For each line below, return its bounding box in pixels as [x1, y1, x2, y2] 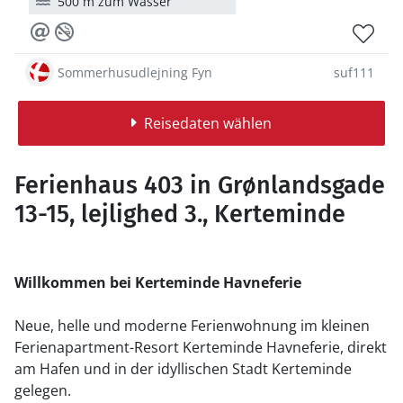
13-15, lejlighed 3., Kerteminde [14, 200, 345, 228]
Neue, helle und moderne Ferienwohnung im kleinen [14, 316, 370, 336]
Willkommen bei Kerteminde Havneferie [14, 273, 301, 292]
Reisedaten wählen [143, 113, 272, 133]
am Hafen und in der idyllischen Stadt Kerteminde [14, 359, 352, 379]
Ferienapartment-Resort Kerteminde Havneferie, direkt [14, 337, 387, 357]
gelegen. [14, 381, 71, 400]
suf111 [334, 63, 374, 81]
